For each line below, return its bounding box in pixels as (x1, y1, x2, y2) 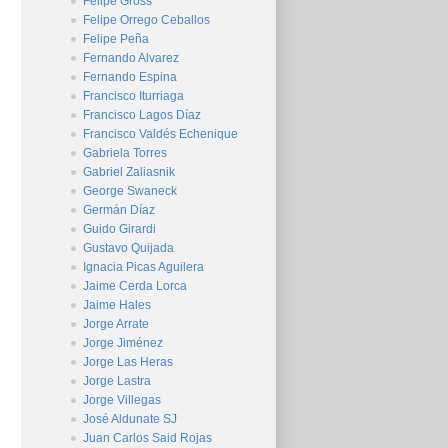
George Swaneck (83, 184, 177, 198)
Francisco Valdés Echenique (83, 127, 238, 141)
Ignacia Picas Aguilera (83, 260, 204, 274)
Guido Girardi (83, 222, 156, 236)
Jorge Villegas (83, 393, 161, 407)
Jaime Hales (83, 298, 151, 312)
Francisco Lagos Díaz (83, 108, 201, 122)
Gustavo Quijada (83, 241, 174, 255)
